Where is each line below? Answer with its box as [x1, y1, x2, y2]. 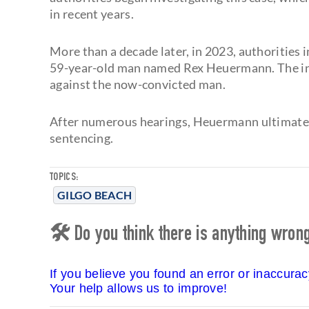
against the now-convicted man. [50, 76, 226, 92]
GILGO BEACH [57, 188, 132, 201]
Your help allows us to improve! [50, 281, 228, 295]
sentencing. [50, 130, 114, 146]
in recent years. [50, 6, 134, 21]
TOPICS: [50, 172, 79, 183]
